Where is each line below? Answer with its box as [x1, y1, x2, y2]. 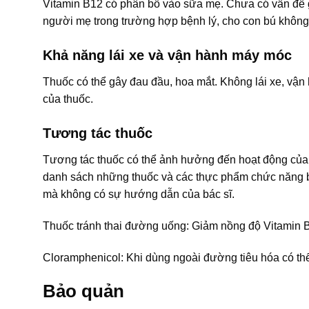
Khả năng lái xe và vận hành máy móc [43, 48, 292, 63]
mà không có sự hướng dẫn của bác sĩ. [43, 188, 235, 201]
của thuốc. [43, 93, 93, 106]
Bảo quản [43, 281, 124, 301]
